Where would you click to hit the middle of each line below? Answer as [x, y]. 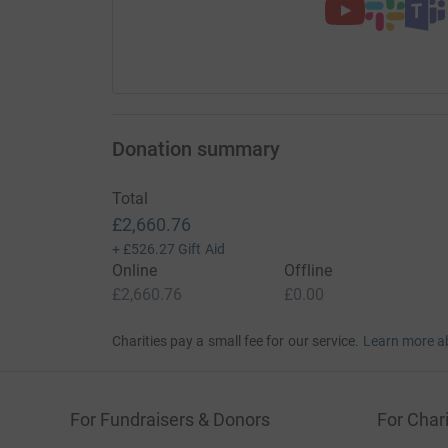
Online [134, 270]
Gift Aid [201, 248]
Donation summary [195, 148]
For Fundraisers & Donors [170, 419]
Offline [308, 270]
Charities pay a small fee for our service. [235, 340]
